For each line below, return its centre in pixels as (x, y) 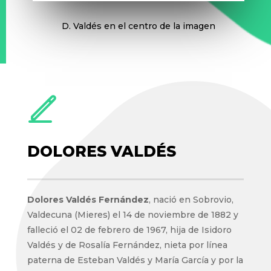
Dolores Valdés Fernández (88, 200)
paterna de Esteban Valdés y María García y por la (135, 260)
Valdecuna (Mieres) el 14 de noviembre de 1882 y (132, 215)
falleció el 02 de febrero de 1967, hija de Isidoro (129, 230)
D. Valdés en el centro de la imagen (138, 26)
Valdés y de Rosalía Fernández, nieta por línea (127, 245)
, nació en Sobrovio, (191, 200)
